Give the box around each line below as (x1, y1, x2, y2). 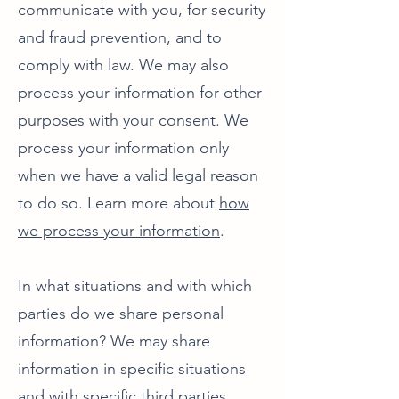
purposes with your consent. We (18, 110, 248, 130)
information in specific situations (18, 359, 246, 379)
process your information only (18, 138, 229, 158)
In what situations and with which (18, 276, 252, 296)
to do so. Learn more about (18, 193, 219, 213)
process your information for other (18, 83, 262, 102)
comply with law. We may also (18, 55, 229, 75)
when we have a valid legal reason (18, 166, 258, 185)
